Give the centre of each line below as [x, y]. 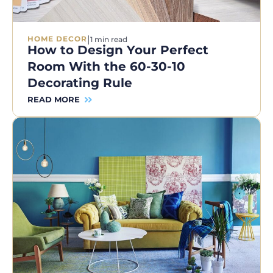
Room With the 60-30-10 [106, 66]
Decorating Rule [80, 83]
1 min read [109, 39]
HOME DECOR [57, 39]
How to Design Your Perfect [118, 50]
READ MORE [54, 99]
